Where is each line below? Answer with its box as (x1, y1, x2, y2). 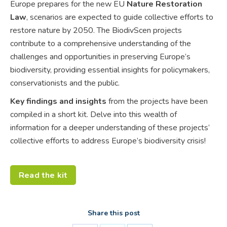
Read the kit (19, 169, 68, 181)
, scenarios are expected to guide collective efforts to (26, 11, 213, 23)
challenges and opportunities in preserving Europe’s (10, 51, 191, 62)
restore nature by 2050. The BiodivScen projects (10, 24, 182, 36)
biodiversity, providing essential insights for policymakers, (10, 64, 210, 75)
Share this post (87, 208, 140, 218)
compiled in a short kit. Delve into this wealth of (10, 108, 177, 120)
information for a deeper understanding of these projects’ (10, 122, 210, 133)
